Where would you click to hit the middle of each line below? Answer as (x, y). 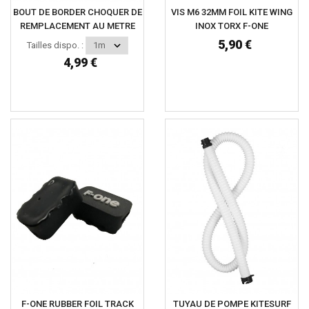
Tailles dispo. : (55, 46)
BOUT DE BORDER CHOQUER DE (77, 12)
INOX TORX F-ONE (232, 26)
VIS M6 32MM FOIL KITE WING (232, 12)
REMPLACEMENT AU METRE (77, 26)
